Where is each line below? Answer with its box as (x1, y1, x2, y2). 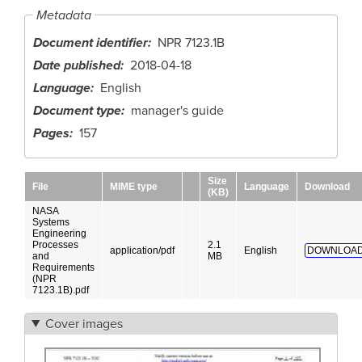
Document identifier (33, 34, 148, 51)
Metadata (36, 6, 91, 23)
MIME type (110, 180, 158, 192)
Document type (33, 102, 121, 119)
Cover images (44, 315, 123, 332)
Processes (32, 238, 78, 250)
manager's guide (131, 102, 224, 119)
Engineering (32, 227, 86, 239)
